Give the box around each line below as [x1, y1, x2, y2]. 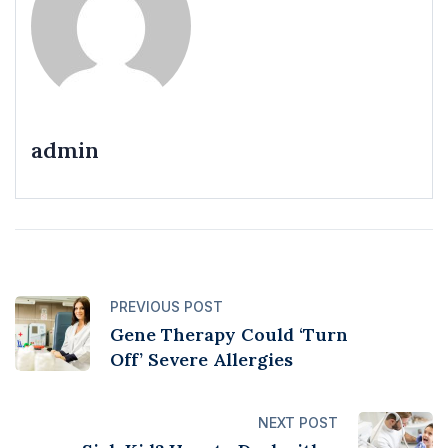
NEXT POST [258, 414, 338, 432]
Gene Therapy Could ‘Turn [110, 323, 348, 347]
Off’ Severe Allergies [110, 348, 293, 372]
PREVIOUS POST [110, 298, 223, 316]
